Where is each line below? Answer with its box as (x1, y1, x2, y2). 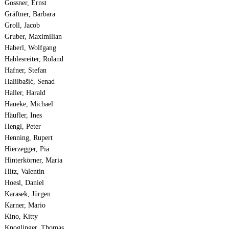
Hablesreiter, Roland (4, 55, 63, 63)
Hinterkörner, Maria (4, 156, 62, 165)
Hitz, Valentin (4, 168, 44, 176)
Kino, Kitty (4, 213, 38, 221)
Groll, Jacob (4, 21, 40, 30)
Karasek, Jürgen (4, 190, 51, 198)
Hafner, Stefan (4, 66, 47, 75)
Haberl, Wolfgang (4, 44, 56, 52)
